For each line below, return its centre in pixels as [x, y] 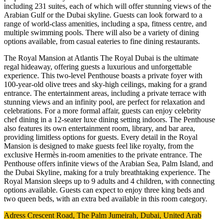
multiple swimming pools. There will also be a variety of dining [101, 32]
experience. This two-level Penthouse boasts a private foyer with [103, 75]
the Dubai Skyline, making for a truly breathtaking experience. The [107, 172]
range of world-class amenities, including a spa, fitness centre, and [105, 23]
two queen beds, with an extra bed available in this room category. [106, 198]
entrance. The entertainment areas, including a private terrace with [105, 93]
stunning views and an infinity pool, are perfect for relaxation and [104, 102]
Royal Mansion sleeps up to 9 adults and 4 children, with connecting [109, 181]
